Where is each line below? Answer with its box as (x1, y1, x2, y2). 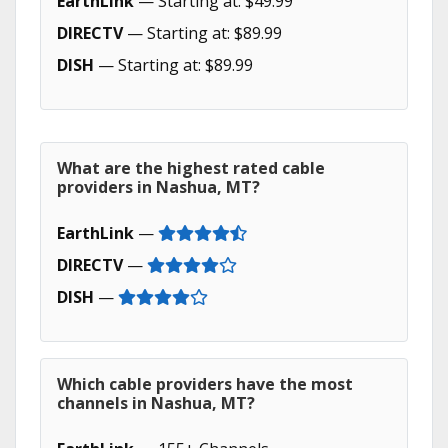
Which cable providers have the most (57, 373, 353, 395)
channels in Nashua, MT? (57, 392, 255, 414)
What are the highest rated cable (57, 157, 325, 179)
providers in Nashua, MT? (57, 176, 260, 198)
